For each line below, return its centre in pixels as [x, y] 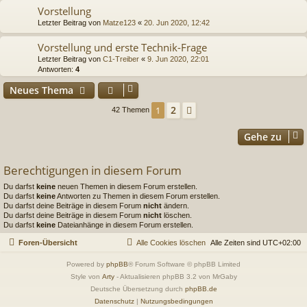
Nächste [217, 110]
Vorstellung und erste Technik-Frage [122, 47]
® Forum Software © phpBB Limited [184, 265]
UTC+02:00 [282, 243]
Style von [86, 277]
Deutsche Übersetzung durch [137, 289]
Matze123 [119, 22]
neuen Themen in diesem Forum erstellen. [126, 186]
